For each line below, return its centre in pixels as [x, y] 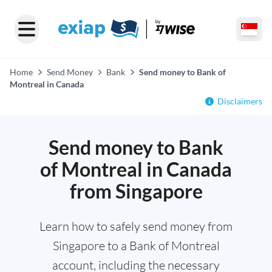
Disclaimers [240, 101]
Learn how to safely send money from [136, 226]
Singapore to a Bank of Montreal [136, 246]
